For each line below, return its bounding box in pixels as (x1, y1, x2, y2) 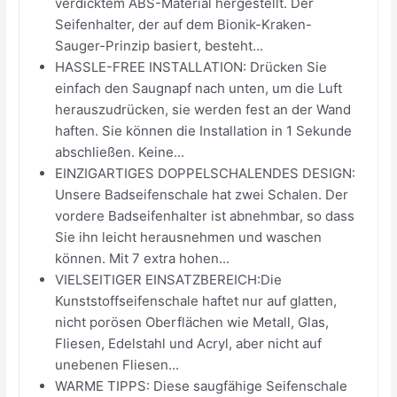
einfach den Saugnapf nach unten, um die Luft (55, 79, 343, 97)
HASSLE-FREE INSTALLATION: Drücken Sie (55, 58, 328, 75)
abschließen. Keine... (55, 143, 185, 160)
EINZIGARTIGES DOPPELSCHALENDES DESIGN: (55, 164, 356, 182)
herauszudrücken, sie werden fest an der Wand (55, 100, 352, 118)
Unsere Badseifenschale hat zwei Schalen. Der (55, 185, 349, 203)
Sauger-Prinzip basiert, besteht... (55, 36, 264, 54)
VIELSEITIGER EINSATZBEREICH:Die (55, 270, 283, 288)
